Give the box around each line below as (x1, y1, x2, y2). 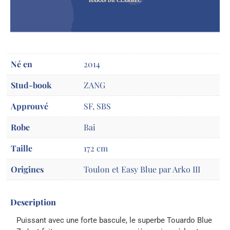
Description (10, 197, 56, 208)
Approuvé (11, 100, 48, 111)
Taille (11, 142, 32, 154)
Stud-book (11, 79, 51, 90)
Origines (11, 163, 44, 175)
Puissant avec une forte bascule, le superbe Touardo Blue (16, 216, 213, 225)
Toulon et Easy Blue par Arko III (84, 163, 200, 175)
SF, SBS (84, 100, 111, 111)
